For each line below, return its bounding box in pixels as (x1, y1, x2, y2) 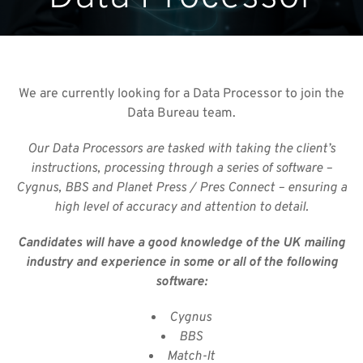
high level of (54, 199, 126, 216)
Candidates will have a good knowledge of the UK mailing (18, 235, 345, 251)
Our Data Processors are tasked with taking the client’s (28, 141, 335, 157)
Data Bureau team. (127, 105, 236, 122)
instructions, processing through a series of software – (31, 160, 332, 177)
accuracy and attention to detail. (126, 199, 309, 216)
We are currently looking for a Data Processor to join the (19, 86, 344, 102)
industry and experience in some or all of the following (25, 254, 338, 271)
